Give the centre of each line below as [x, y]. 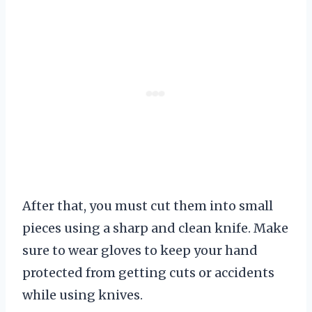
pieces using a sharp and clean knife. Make [155, 228]
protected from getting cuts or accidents [148, 273]
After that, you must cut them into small [148, 206]
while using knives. [83, 295]
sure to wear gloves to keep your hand [140, 251]
